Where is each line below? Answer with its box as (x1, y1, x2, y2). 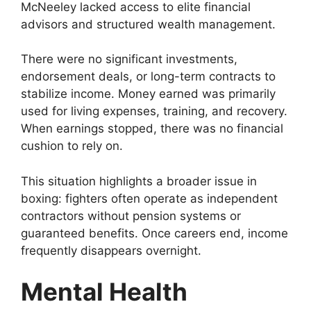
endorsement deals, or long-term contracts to (21, 69, 276, 84)
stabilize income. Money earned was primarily (21, 87, 276, 101)
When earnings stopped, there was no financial (21, 121, 283, 136)
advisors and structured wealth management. (21, 17, 276, 31)
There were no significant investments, (21, 52, 237, 67)
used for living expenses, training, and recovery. (21, 104, 287, 119)
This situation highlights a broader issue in (21, 174, 257, 188)
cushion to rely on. (21, 139, 123, 153)
